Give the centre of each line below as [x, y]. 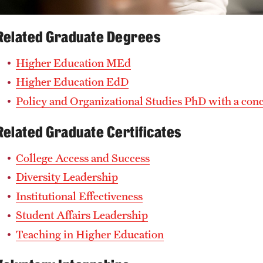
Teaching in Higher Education [90, 234]
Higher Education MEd [73, 63]
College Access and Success [83, 158]
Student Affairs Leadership [82, 215]
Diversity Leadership [67, 177]
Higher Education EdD [72, 82]
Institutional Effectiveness [79, 196]
